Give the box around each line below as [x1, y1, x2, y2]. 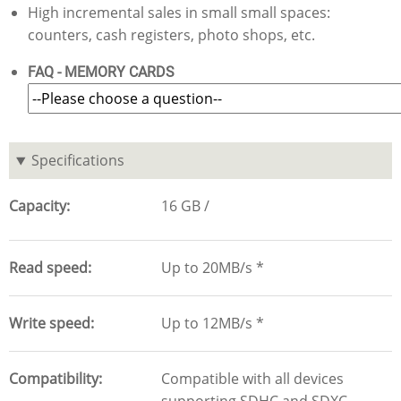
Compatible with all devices [161, 369, 344, 389]
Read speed [9, 258, 88, 278]
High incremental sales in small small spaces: [27, 3, 330, 23]
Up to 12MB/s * [161, 313, 264, 334]
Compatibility [9, 369, 98, 389]
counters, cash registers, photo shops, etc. [27, 25, 315, 46]
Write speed [9, 313, 90, 334]
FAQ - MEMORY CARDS [27, 64, 182, 81]
